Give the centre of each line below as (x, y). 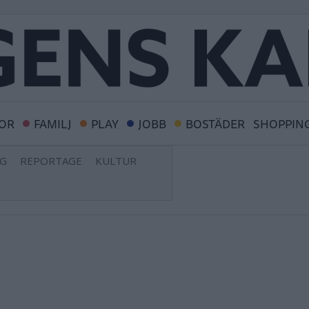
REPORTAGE (51, 161)
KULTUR (116, 161)
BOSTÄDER (215, 123)
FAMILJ (53, 123)
